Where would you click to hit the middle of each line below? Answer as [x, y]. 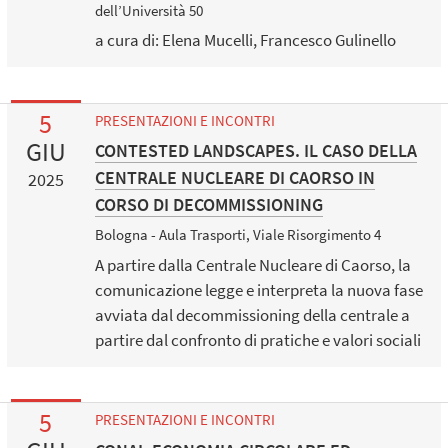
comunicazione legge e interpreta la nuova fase [258, 289]
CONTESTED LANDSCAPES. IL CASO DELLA [255, 151]
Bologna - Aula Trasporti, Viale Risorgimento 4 [237, 235]
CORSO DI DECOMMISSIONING [208, 205]
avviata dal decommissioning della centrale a [252, 314]
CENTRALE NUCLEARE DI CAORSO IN [234, 178]
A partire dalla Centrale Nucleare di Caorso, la [252, 264]
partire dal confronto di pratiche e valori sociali [257, 339]
